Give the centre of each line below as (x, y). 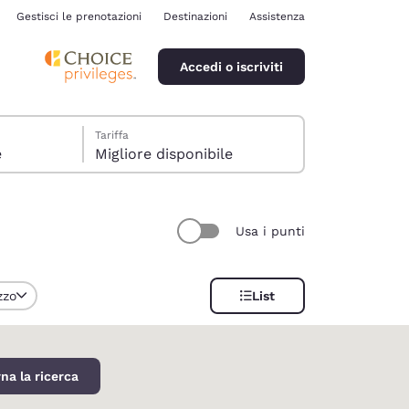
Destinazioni (195, 16)
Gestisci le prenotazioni (79, 16)
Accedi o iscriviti (231, 66)
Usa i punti (270, 231)
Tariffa (112, 135)
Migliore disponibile (164, 154)
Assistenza (277, 16)
